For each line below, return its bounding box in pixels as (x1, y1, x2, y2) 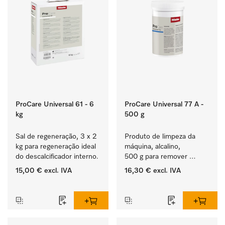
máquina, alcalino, (125, 143, 180, 150)
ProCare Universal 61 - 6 (16, 101, 94, 108)
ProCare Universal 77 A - (125, 101, 203, 108)
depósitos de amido (125, 163, 187, 170)
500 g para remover (125, 153, 187, 160)
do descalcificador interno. (16, 153, 98, 160)
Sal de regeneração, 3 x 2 (16, 133, 97, 140)
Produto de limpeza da (125, 133, 195, 140)
